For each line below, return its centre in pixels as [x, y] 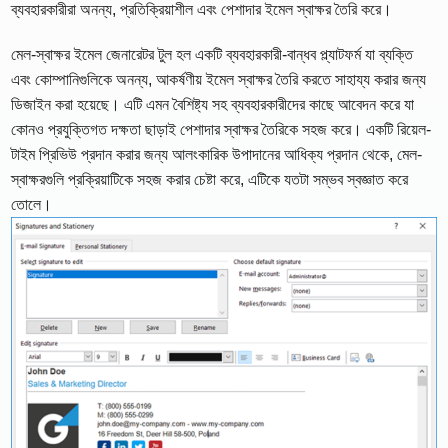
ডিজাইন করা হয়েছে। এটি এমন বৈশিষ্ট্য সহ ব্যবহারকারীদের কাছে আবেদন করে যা [213, 105]
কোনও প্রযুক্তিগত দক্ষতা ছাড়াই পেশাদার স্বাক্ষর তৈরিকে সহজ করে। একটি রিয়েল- [221, 130]
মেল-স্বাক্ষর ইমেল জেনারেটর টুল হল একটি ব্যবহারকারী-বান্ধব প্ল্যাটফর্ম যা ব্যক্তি [212, 55]
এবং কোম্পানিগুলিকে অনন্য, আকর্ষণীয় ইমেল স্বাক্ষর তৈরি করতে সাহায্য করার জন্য [219, 80]
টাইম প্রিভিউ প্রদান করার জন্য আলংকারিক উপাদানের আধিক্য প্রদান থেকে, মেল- [217, 155]
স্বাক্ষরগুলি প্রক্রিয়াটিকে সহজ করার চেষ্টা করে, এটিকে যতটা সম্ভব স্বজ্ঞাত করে [210, 180]
